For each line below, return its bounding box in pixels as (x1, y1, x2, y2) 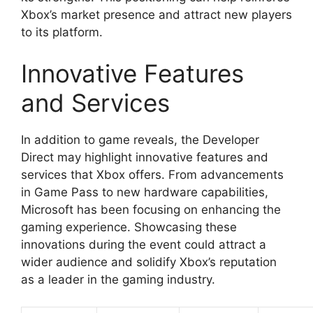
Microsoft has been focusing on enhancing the (21, 203, 281, 217)
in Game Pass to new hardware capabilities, (21, 185, 268, 199)
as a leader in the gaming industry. (21, 272, 215, 286)
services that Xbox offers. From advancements (21, 168, 284, 182)
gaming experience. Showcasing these (21, 220, 237, 234)
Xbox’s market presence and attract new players (21, 7, 292, 22)
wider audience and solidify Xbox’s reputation (21, 255, 277, 269)
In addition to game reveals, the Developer (21, 133, 259, 147)
